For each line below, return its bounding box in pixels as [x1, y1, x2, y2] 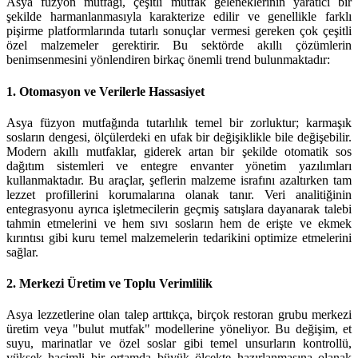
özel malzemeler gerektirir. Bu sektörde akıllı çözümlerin [6, 38, 352, 53]
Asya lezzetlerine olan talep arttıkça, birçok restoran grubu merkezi [6, 308, 352, 322]
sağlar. [6, 245, 38, 259]
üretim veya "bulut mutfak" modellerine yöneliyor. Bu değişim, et [6, 322, 352, 336]
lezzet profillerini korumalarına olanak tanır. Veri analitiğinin [6, 187, 352, 201]
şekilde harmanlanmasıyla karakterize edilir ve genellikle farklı [6, 10, 352, 24]
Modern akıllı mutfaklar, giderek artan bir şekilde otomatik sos [6, 144, 352, 158]
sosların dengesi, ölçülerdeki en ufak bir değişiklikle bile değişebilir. [6, 129, 352, 144]
